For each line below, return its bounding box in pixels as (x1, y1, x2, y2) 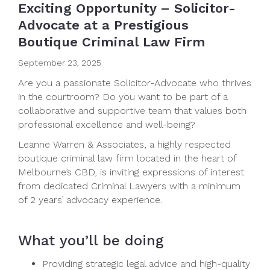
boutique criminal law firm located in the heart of (18, 152, 236, 164)
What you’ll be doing (18, 231, 164, 249)
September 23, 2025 (18, 57, 101, 67)
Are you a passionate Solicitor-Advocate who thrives (18, 77, 251, 89)
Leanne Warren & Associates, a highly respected (18, 138, 231, 150)
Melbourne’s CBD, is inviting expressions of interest (18, 166, 244, 178)
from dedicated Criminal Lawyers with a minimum (18, 180, 240, 192)
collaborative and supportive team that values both (18, 104, 246, 116)
